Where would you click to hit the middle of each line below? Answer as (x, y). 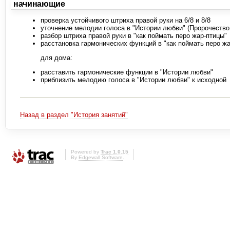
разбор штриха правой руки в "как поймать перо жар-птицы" (134, 36)
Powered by (86, 151)
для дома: (56, 58)
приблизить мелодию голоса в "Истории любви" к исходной (133, 80)
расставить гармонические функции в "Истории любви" (127, 72)
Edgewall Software (101, 157)
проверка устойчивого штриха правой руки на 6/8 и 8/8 (126, 21)
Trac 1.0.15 (114, 151)
